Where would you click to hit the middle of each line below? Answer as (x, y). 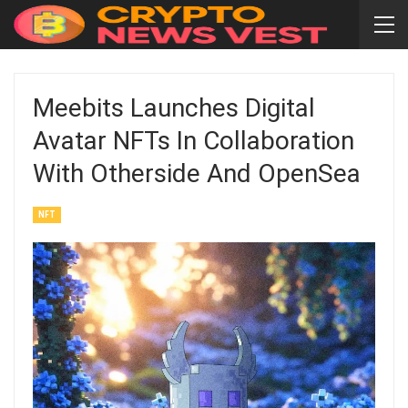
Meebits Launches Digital (174, 108)
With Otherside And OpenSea (197, 173)
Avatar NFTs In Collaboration (194, 141)
